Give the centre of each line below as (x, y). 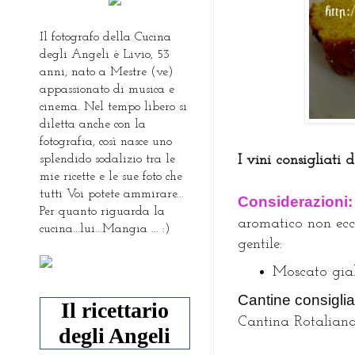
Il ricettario (115, 310)
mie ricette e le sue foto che (111, 176)
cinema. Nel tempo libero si (113, 107)
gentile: (260, 245)
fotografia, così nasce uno (106, 141)
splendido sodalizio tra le (107, 159)
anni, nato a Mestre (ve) (107, 72)
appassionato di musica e (107, 89)
